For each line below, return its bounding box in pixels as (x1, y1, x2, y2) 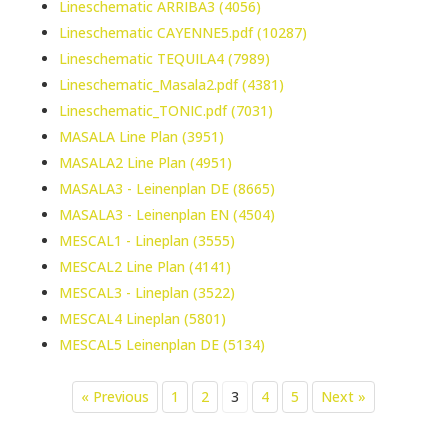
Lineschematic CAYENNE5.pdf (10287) (58, 23, 307, 42)
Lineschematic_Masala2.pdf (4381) (58, 75, 284, 94)
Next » (321, 387, 367, 406)
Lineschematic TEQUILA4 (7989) (58, 49, 270, 68)
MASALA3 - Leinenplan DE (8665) (58, 179, 275, 198)
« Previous (81, 387, 150, 406)
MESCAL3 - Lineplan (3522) (58, 283, 235, 302)
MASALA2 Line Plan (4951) (58, 153, 232, 172)
